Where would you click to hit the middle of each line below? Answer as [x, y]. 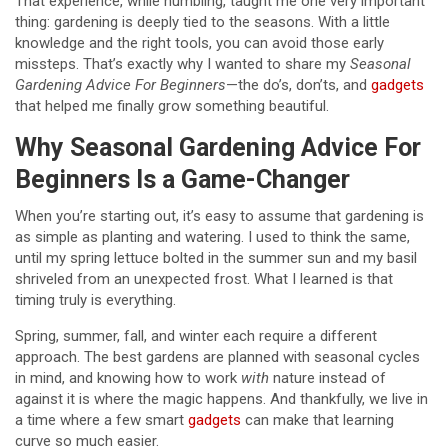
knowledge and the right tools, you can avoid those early [199, 43]
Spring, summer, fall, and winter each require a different [196, 336]
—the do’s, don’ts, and [298, 85]
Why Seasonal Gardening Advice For [218, 147]
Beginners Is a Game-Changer [182, 179]
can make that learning [317, 420]
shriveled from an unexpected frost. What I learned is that [204, 279]
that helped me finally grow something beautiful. [172, 106]
